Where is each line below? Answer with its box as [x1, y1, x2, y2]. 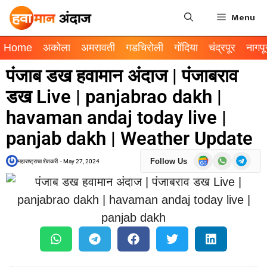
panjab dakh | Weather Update [6, 128, 253, 150]
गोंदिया [174, 42, 198, 54]
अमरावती [81, 42, 115, 54]
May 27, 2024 [63, 157, 100, 164]
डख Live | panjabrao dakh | [6, 86, 222, 108]
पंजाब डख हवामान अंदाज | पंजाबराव [6, 65, 238, 87]
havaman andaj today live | [6, 107, 226, 129]
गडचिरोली [126, 42, 163, 54]
